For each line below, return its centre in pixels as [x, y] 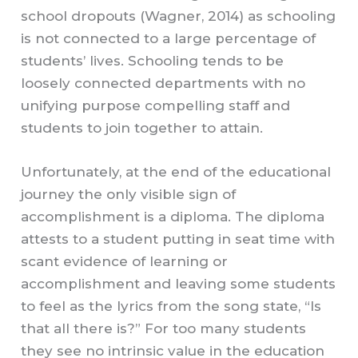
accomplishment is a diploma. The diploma [173, 217]
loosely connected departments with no [163, 84]
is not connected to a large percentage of [169, 39]
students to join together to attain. [142, 128]
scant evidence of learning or [125, 262]
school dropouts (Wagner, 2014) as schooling [179, 16]
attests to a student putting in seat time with [178, 239]
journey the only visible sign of [129, 195]
